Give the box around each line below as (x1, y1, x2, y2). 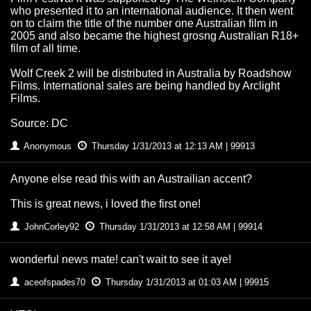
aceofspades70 (22, 277, 88, 288)
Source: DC (10, 117, 68, 130)
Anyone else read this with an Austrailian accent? (10, 173, 252, 185)
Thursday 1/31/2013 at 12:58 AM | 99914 (96, 221, 262, 233)
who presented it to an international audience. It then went (10, 5, 293, 17)
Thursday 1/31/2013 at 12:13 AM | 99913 (89, 141, 255, 152)
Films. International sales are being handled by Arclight (10, 80, 280, 92)
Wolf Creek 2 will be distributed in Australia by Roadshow (10, 67, 292, 80)
